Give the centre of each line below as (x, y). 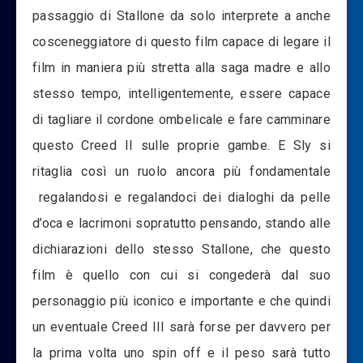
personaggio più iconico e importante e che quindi (181, 301)
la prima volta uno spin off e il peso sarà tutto (181, 353)
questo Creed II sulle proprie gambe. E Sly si (181, 146)
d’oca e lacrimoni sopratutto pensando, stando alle (181, 224)
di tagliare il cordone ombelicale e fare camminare (181, 120)
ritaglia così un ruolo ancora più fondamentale (181, 172)
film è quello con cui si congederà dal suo (181, 275)
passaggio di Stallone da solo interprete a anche (181, 16)
